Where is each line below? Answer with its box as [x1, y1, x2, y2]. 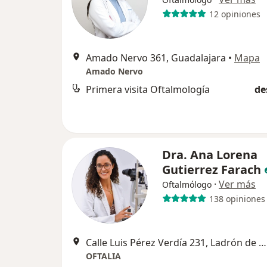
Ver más [219, 178, 256, 191]
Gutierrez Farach [162, 162, 264, 178]
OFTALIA [86, 250, 121, 262]
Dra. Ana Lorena [162, 147, 257, 163]
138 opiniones [209, 193, 265, 204]
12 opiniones [209, 8, 260, 20]
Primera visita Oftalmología [86, 83, 210, 96]
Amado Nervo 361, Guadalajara [86, 51, 226, 64]
